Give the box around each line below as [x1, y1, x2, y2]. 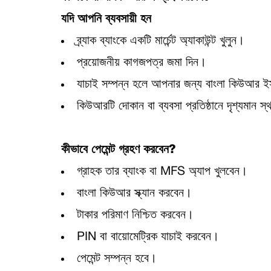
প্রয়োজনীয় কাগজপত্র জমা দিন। [76, 57, 206, 68]
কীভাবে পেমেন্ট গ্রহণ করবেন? [60, 145, 175, 155]
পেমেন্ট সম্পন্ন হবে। [76, 253, 157, 264]
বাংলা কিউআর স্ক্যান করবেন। [76, 188, 192, 199]
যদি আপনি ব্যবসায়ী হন [60, 14, 151, 25]
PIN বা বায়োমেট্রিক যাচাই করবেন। [76, 232, 219, 243]
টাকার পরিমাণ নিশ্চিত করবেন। [76, 210, 194, 221]
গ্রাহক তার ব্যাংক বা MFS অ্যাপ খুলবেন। [76, 166, 247, 177]
